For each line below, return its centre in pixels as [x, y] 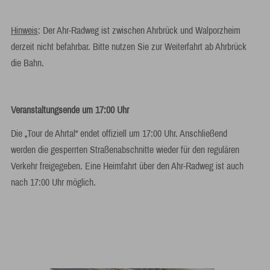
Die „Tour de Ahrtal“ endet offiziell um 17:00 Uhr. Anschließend [119, 133]
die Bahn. [27, 63]
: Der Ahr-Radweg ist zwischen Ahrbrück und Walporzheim [139, 30]
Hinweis [24, 30]
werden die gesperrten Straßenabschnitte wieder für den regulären [125, 150]
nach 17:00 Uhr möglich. [53, 182]
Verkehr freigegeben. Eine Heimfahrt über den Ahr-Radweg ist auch [127, 166]
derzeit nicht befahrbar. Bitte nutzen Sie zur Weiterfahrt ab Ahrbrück [128, 47]
